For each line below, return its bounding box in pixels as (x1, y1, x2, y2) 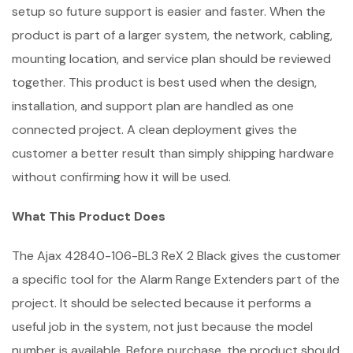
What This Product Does (12, 208, 165, 225)
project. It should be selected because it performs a (12, 295, 311, 312)
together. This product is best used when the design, (12, 74, 317, 91)
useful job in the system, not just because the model (12, 318, 313, 336)
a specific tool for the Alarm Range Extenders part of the (12, 271, 340, 288)
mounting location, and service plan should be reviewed (12, 50, 331, 68)
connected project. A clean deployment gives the (12, 121, 297, 139)
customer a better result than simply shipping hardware (12, 145, 334, 162)
